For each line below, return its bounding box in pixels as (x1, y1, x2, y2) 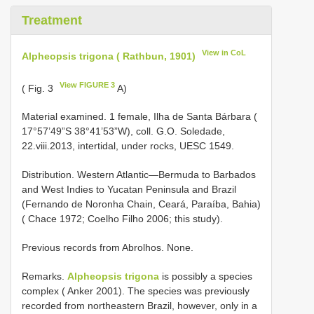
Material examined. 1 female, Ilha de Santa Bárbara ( (22, 111, 257, 123)
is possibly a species (159, 271, 252, 282)
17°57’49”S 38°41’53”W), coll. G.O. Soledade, (22, 125, 225, 137)
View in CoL (202, 48, 247, 57)
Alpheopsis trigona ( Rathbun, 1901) (22, 50, 196, 62)
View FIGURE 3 (60, 80, 116, 89)
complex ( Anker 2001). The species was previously (22, 285, 250, 297)
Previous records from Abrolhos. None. (22, 242, 193, 254)
